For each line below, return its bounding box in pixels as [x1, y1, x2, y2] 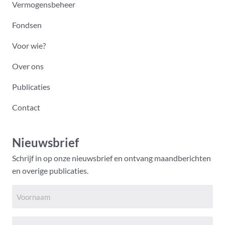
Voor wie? [12, 41, 46, 51]
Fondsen [12, 20, 42, 30]
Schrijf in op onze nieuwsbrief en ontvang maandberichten [12, 153, 211, 163]
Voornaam [12, 186, 48, 196]
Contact [12, 102, 40, 113]
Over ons [12, 61, 44, 71]
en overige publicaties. [12, 166, 88, 176]
